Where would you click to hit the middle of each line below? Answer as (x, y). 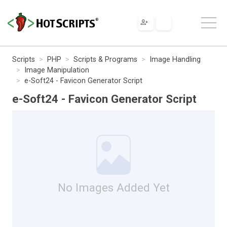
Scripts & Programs (105, 59)
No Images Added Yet (113, 187)
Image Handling (175, 59)
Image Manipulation (57, 70)
